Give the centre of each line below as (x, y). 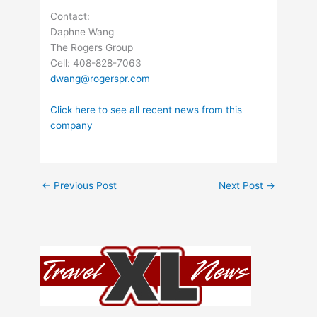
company (72, 126)
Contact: (70, 17)
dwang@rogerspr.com (100, 79)
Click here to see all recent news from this (146, 110)
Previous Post (84, 186)
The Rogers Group (92, 48)
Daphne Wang (82, 32)
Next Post (242, 186)
